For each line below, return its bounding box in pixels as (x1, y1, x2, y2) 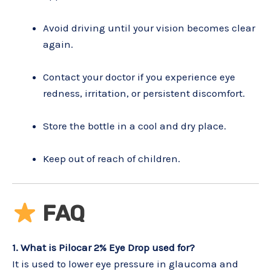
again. (43, 38, 73, 50)
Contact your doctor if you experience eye (43, 70, 235, 83)
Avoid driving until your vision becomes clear (43, 21, 255, 34)
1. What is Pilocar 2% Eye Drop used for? (12, 241, 195, 253)
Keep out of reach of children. (43, 152, 180, 165)
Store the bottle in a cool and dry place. (43, 120, 226, 132)
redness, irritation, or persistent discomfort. (43, 87, 245, 99)
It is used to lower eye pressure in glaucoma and (12, 257, 238, 270)
